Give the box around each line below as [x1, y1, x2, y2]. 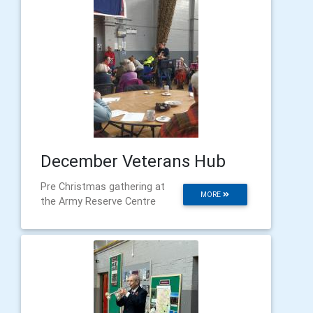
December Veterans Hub [41, 150, 226, 171]
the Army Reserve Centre [41, 194, 156, 208]
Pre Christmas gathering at [41, 180, 165, 193]
